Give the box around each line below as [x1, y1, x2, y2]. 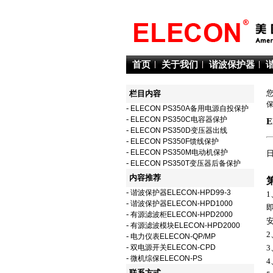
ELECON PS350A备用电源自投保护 [130, 104, 249, 113]
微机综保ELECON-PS [130, 254, 202, 263]
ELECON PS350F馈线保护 [130, 137, 219, 146]
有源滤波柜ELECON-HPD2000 [130, 210, 233, 219]
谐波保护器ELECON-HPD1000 [130, 199, 233, 208]
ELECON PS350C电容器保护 [130, 115, 227, 124]
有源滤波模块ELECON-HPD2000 [130, 221, 240, 230]
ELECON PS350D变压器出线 [130, 126, 227, 135]
